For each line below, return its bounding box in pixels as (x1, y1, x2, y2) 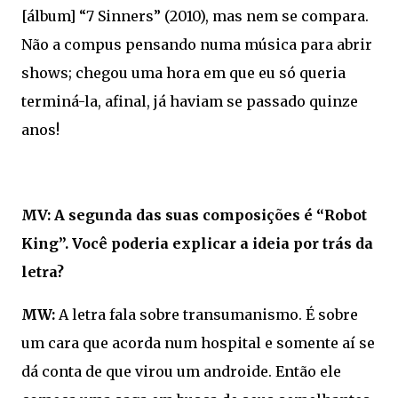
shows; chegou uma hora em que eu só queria (21, 64, 346, 83)
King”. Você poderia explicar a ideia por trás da (21, 235, 373, 253)
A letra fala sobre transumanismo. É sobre (55, 306, 358, 324)
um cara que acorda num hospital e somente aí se (21, 334, 375, 353)
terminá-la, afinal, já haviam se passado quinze (21, 92, 358, 111)
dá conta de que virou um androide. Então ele (21, 362, 341, 381)
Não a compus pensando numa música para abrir (21, 36, 372, 54)
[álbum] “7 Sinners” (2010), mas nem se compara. (21, 7, 369, 26)
